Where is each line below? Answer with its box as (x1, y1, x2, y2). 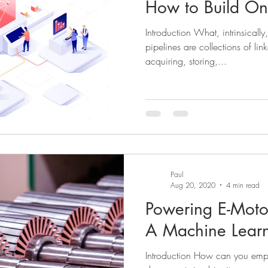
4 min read (226, 179, 260, 190)
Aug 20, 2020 (170, 179, 215, 190)
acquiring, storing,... (145, 54, 227, 68)
